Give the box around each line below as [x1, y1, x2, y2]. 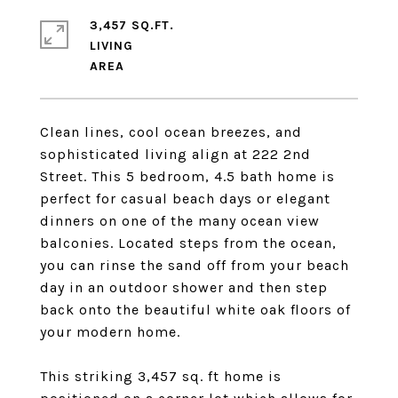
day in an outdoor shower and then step [40, 279, 328, 296]
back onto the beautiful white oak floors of [40, 301, 351, 318]
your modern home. [40, 323, 180, 340]
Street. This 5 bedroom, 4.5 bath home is [40, 168, 335, 185]
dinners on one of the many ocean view [40, 212, 320, 229]
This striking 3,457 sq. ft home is [40, 368, 282, 385]
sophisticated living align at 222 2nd [40, 146, 311, 163]
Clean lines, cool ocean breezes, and [40, 123, 302, 140]
